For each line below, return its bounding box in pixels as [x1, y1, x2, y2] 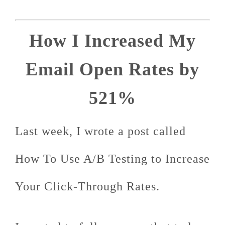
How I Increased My [29, 31, 196, 51]
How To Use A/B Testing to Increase [15, 152, 210, 165]
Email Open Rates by [26, 59, 199, 79]
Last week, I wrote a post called [15, 125, 186, 138]
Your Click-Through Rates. [15, 180, 160, 193]
